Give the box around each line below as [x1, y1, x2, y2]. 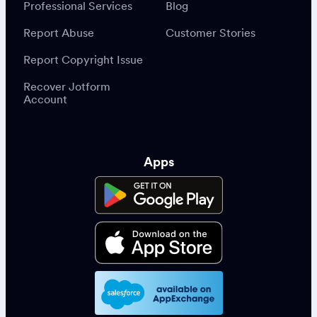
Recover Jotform [23, 79, 110, 93]
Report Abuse [23, 25, 94, 40]
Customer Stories [166, 25, 255, 40]
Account [23, 91, 67, 106]
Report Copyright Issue [23, 52, 143, 67]
